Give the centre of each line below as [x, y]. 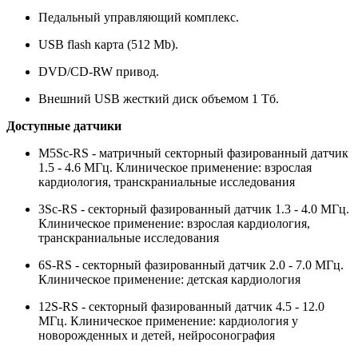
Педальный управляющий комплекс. [139, 17]
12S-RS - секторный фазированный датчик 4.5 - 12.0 [181, 306]
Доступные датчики [64, 125]
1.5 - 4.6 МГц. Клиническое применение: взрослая [175, 167]
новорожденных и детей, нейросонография [157, 335]
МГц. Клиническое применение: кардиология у [168, 320]
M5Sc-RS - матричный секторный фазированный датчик [193, 153]
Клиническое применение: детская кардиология [169, 279]
